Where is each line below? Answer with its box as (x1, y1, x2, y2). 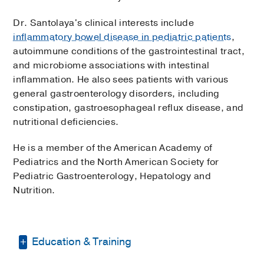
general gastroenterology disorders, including (13, 87, 220, 101)
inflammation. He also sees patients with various (13, 73, 229, 87)
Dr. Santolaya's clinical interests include (13, 16, 194, 30)
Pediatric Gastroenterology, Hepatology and (13, 170, 211, 183)
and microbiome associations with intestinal (13, 59, 210, 72)
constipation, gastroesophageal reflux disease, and (13, 101, 244, 115)
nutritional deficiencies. (13, 115, 119, 129)
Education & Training (29, 235, 132, 249)
